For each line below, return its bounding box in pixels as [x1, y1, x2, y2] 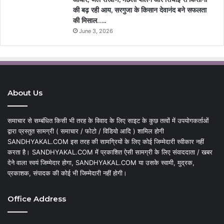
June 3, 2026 [79, 27, 113, 34]
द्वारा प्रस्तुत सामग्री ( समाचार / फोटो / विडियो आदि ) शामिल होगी [7, 126, 164, 135]
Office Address [7, 193, 66, 203]
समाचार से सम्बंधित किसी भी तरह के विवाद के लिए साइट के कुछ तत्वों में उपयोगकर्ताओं [7, 116, 209, 124]
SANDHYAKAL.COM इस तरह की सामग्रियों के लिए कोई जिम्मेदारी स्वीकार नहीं [7, 137, 204, 145]
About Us [7, 87, 42, 97]
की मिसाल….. [73, 15, 106, 25]
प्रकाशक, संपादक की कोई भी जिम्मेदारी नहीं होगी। [7, 168, 127, 177]
